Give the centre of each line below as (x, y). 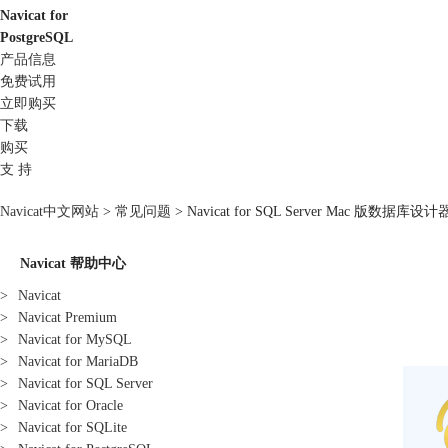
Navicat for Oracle (70, 405)
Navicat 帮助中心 (73, 263)
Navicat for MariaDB (78, 361)
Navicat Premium (67, 317)
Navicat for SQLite (72, 427)
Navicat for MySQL (75, 339)
